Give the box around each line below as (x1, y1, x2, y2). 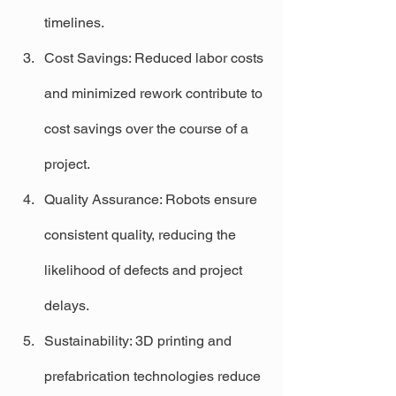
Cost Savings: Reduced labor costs (44, 49, 267, 66)
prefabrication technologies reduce (44, 367, 264, 385)
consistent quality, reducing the (44, 225, 240, 243)
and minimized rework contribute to (44, 84, 266, 102)
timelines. (44, 13, 104, 31)
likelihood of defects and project (44, 261, 246, 278)
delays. (44, 296, 89, 314)
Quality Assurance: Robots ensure (44, 190, 261, 208)
